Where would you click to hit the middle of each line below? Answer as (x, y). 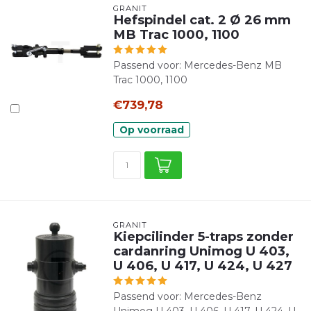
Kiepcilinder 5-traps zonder (203, 236)
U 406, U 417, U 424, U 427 (202, 266)
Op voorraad (151, 130)
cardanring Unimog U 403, (201, 251)
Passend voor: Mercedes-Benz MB (197, 65)
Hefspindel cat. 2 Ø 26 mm (202, 20)
